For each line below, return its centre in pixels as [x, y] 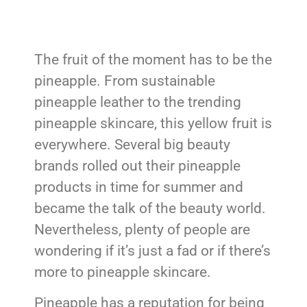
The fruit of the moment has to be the [153, 60]
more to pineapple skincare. [123, 272]
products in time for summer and [139, 187]
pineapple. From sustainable [125, 81]
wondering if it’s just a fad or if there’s [152, 251]
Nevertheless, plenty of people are [142, 230]
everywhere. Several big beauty [132, 145]
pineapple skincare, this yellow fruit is [153, 124]
